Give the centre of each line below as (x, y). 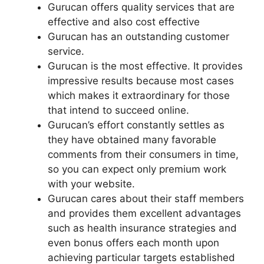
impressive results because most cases (141, 80)
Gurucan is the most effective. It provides (145, 66)
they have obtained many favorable (132, 139)
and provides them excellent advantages (144, 213)
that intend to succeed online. (118, 110)
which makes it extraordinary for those (139, 95)
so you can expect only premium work (137, 169)
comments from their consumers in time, (143, 154)
